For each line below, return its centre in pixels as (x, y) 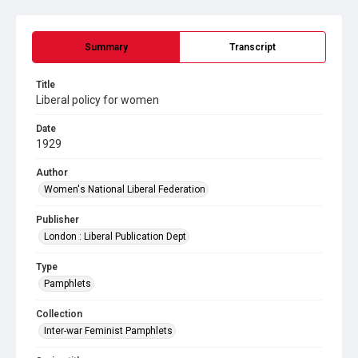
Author (52, 173)
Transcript (253, 47)
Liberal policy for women (97, 100)
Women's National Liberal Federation (125, 189)
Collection (59, 314)
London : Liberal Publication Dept (115, 237)
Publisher (58, 220)
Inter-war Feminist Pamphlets (108, 331)
